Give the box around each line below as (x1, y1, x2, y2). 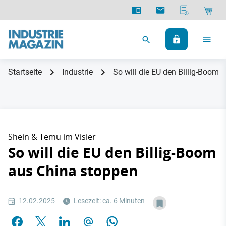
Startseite (8, 67, 42, 77)
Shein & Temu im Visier (8, 131, 96, 142)
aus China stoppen (8, 161, 138, 181)
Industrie (62, 67, 93, 77)
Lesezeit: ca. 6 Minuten (72, 197, 145, 205)
